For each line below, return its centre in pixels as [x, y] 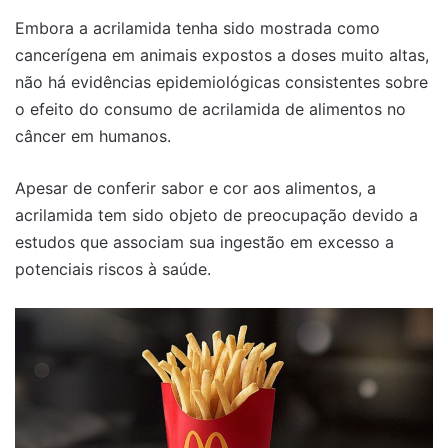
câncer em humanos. [93, 135]
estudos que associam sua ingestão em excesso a [204, 241]
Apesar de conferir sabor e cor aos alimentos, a [195, 187]
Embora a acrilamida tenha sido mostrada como [197, 27]
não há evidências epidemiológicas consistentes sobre [221, 81]
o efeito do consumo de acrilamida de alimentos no [210, 108]
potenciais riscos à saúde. [113, 268]
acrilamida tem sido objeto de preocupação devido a [216, 214]
